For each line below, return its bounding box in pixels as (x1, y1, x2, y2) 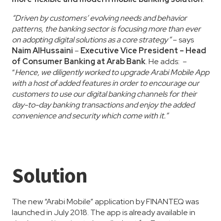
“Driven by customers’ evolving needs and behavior (12, 13, 187, 23)
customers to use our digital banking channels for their (12, 89, 197, 99)
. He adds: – (146, 56, 187, 67)
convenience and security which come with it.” (12, 110, 168, 121)
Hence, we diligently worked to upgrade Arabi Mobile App (15, 67, 209, 77)
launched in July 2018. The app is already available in (12, 207, 195, 218)
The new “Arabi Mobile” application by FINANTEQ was (12, 196, 199, 207)
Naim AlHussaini (12, 45, 73, 56)
